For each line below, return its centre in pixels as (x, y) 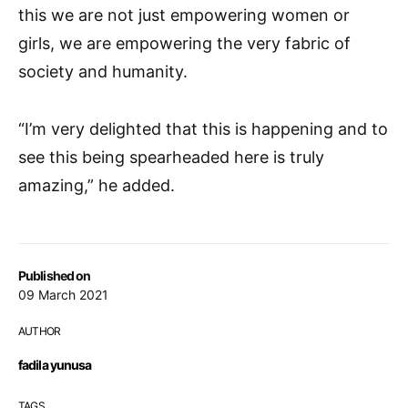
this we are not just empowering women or (184, 15)
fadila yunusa (55, 365)
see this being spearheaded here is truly (171, 158)
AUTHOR (40, 331)
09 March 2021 (63, 295)
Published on (55, 276)
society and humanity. (103, 72)
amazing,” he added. (97, 186)
